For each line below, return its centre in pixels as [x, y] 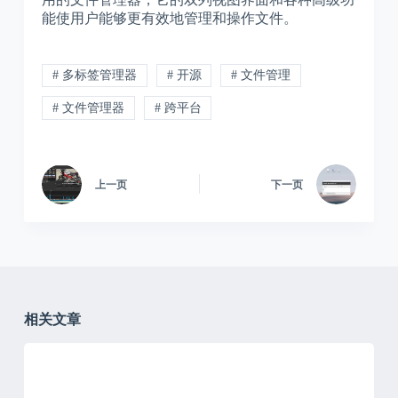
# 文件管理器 [88, 107]
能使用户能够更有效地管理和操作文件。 [169, 18]
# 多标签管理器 [94, 76]
